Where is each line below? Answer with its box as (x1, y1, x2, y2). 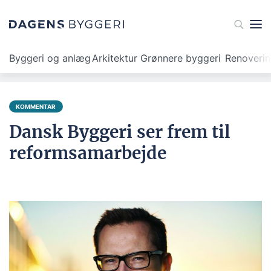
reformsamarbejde (9, 142, 166, 164)
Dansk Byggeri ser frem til (9, 121, 230, 143)
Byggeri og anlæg (9, 52, 91, 64)
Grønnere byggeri (140, 52, 221, 64)
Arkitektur (92, 52, 137, 64)
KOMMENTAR (16, 103, 56, 110)
